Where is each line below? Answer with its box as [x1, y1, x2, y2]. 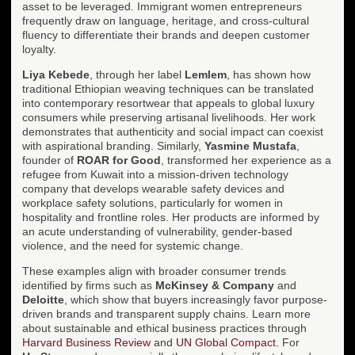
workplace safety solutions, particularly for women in [22, 196, 283, 209]
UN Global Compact [176, 335, 276, 349]
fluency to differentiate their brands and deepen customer [22, 28, 310, 41]
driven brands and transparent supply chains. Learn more [22, 307, 311, 320]
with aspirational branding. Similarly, [22, 139, 204, 152]
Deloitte [22, 292, 64, 306]
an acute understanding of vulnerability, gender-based [22, 224, 292, 238]
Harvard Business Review [22, 335, 151, 349]
